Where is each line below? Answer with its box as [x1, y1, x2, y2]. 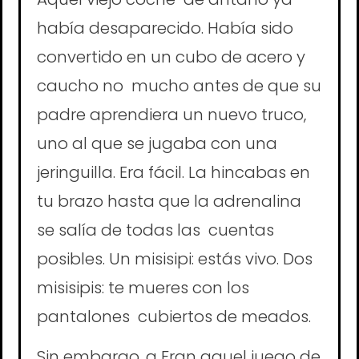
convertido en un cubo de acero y [37, 46, 305, 69]
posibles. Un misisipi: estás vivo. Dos [37, 248, 313, 271]
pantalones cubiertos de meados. [37, 305, 315, 329]
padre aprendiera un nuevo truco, [37, 103, 306, 127]
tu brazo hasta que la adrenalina [37, 190, 301, 213]
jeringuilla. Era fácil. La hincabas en [37, 161, 310, 184]
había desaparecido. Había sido [37, 17, 293, 40]
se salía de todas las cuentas [37, 219, 274, 242]
